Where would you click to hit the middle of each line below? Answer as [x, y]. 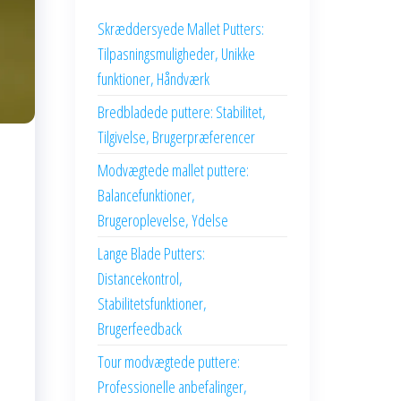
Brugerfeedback [139, 328]
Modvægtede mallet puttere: [173, 170]
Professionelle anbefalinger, [172, 387]
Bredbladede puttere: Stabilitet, [181, 112]
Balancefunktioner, [146, 195]
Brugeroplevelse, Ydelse [162, 220]
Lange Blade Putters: [151, 253]
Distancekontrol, [140, 278]
